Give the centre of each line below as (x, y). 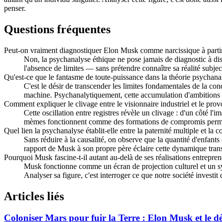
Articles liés (34, 196)
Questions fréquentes (57, 29)
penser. (15, 8)
